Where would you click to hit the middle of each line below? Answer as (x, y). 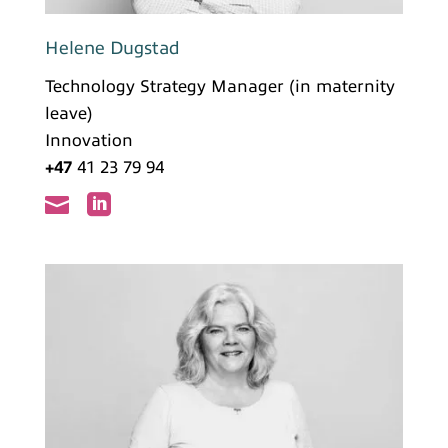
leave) (68, 114)
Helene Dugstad (112, 48)
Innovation (88, 141)
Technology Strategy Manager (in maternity (219, 87)
